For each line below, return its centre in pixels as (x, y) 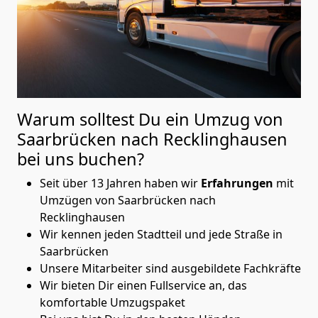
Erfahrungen (238, 183)
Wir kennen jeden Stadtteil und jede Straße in (161, 234)
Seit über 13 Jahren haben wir (120, 183)
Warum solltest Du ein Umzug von (150, 119)
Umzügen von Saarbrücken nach (128, 200)
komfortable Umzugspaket (113, 302)
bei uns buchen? (81, 159)
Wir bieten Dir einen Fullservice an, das (143, 285)
